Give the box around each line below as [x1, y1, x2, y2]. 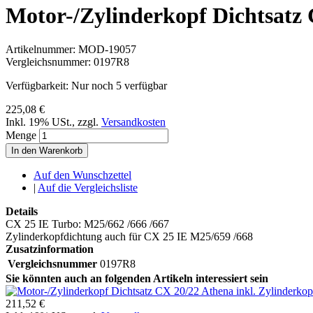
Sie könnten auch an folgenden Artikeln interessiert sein [6, 272, 268, 285]
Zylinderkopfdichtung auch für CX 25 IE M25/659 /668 [6, 231, 253, 243]
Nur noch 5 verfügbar [71, 80, 167, 92]
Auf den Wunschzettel [34, 169, 131, 182]
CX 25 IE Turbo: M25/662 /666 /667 [6, 218, 169, 231]
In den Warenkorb [11, 145, 82, 156]
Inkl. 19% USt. [6, 116, 72, 129]
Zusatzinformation [6, 243, 94, 256]
